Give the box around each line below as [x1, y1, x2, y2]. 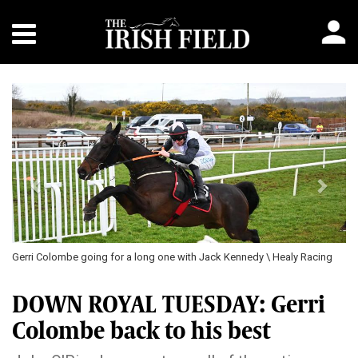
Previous [36, 84, 99, 103]
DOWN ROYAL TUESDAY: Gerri [12, 291, 325, 318]
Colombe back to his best [12, 317, 270, 344]
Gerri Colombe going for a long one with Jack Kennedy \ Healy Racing [12, 251, 332, 263]
